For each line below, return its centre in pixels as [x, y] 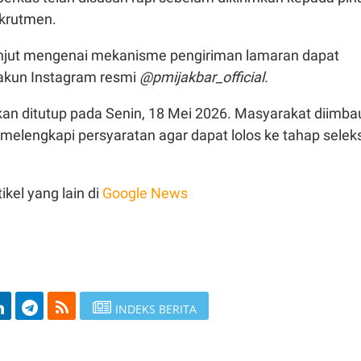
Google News [145, 193]
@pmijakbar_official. [204, 77]
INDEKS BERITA [156, 309]
